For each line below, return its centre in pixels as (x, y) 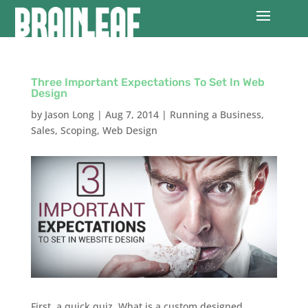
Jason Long (69, 114)
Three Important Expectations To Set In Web (147, 82)
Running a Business (215, 114)
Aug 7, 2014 (132, 114)
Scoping (78, 130)
